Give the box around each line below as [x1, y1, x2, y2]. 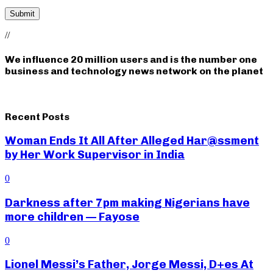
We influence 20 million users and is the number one [5, 54, 257, 66]
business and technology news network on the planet [5, 65, 263, 77]
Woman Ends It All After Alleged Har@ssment [5, 133, 259, 148]
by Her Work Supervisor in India [5, 147, 185, 162]
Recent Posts [5, 110, 69, 122]
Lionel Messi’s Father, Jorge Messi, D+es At [5, 257, 253, 272]
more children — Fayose [5, 209, 140, 224]
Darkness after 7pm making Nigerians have [5, 195, 250, 210]
